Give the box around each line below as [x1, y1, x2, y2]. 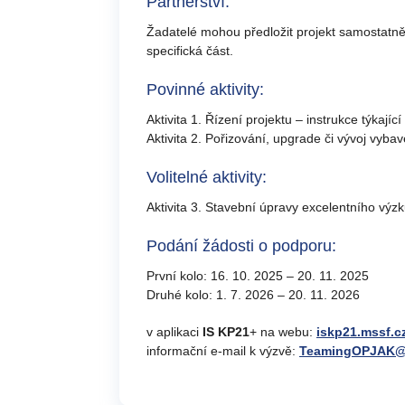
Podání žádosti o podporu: [146, 237, 336, 255]
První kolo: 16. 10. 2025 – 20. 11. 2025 [146, 268, 369, 283]
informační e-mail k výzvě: [146, 344, 299, 358]
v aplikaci [146, 325, 202, 339]
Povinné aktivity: [146, 80, 264, 99]
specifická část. [146, 43, 233, 58]
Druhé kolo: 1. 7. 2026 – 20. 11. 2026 [146, 287, 360, 302]
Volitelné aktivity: [146, 168, 267, 186]
